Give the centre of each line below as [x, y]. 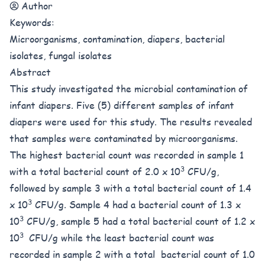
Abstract [30, 72]
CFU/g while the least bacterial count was [120, 237]
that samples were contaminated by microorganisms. [124, 138]
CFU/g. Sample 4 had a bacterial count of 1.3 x [136, 204]
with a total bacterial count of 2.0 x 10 [95, 171]
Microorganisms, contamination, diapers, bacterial [117, 39]
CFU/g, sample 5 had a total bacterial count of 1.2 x [139, 221]
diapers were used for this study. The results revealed [131, 122]
